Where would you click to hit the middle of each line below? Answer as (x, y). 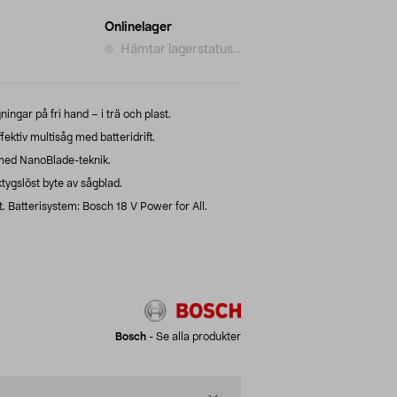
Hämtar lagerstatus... (181, 49)
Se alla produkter (198, 336)
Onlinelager (138, 27)
